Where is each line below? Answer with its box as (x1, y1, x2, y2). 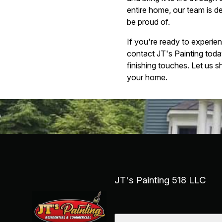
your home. (127, 72, 167, 82)
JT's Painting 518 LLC (114, 174, 207, 186)
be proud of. (127, 17, 170, 27)
